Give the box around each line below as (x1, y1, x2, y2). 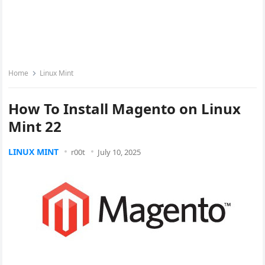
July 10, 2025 (98, 147, 141, 157)
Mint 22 (8, 117, 62, 136)
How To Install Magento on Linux (8, 99, 241, 118)
